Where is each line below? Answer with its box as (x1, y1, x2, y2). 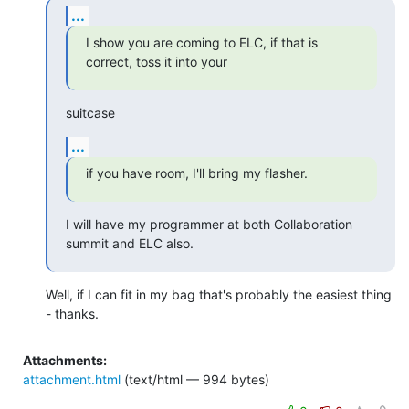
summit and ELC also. (66, 235, 194, 251)
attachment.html (23, 371, 121, 387)
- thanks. (46, 305, 99, 321)
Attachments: (23, 351, 107, 368)
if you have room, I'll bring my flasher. (86, 164, 308, 181)
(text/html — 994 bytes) (121, 371, 269, 387)
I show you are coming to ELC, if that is (86, 34, 318, 50)
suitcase (66, 104, 115, 121)
